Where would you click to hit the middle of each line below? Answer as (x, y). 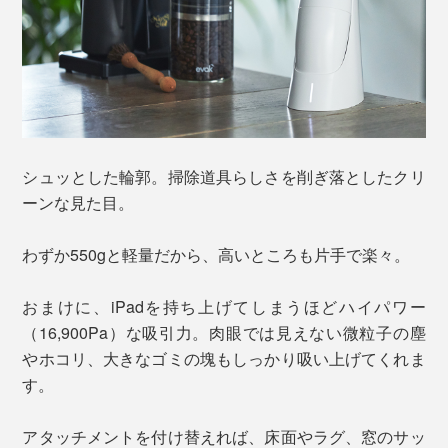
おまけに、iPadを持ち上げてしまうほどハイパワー (224, 307)
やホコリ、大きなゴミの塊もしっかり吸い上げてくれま (224, 359)
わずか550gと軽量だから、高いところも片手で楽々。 (216, 255)
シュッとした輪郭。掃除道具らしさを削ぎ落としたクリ (224, 177)
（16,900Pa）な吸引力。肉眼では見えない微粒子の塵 (224, 333)
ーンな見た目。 (78, 203)
